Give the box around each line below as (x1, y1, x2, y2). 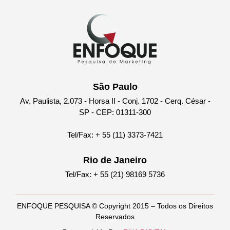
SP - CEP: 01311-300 (79, 107, 151, 117)
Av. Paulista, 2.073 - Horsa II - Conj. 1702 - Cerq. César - (20, 96, 210, 105)
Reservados (95, 212, 135, 221)
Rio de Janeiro (83, 155, 147, 165)
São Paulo (92, 81, 138, 92)
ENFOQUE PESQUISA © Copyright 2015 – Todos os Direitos (17, 201, 213, 210)
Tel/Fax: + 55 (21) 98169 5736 (65, 169, 165, 179)
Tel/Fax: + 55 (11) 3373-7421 (67, 130, 163, 139)
